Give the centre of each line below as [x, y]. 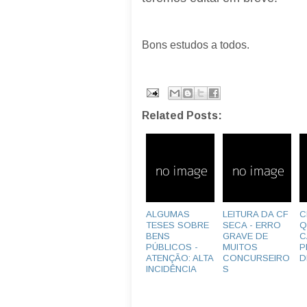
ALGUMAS [168, 214]
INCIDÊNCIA [171, 269]
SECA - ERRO [252, 225]
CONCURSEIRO [256, 258]
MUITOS [240, 247]
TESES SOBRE [177, 225]
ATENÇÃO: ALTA [180, 258]
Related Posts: [182, 115]
